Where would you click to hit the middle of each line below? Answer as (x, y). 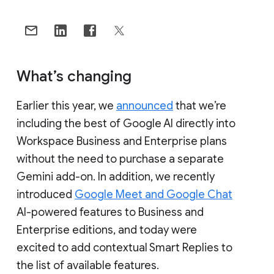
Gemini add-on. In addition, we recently (116, 176)
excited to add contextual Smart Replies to (124, 247)
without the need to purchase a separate (120, 159)
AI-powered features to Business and (110, 212)
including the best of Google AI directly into (126, 123)
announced (145, 106)
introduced (46, 194)
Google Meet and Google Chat (154, 194)
